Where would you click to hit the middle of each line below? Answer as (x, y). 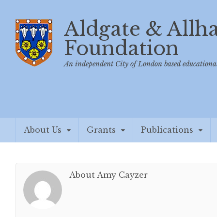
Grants (101, 130)
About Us (43, 130)
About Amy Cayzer (108, 175)
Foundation (121, 48)
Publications (167, 130)
